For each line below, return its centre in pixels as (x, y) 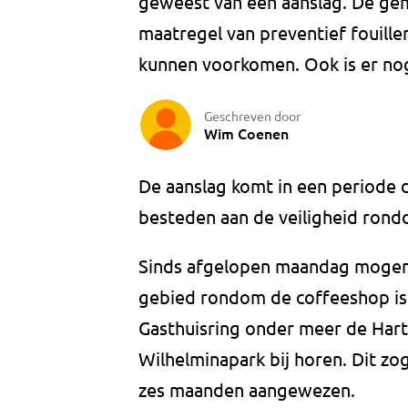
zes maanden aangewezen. (247, 390)
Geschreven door (252, 115)
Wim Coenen (246, 133)
